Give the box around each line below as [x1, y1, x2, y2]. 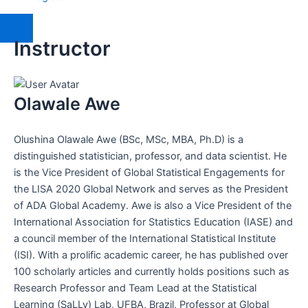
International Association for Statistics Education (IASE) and [14, 215, 293, 228]
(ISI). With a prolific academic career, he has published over [14, 248, 288, 261]
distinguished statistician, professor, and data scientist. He [14, 149, 287, 162]
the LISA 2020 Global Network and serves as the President [14, 182, 288, 195]
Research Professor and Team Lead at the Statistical [14, 281, 256, 294]
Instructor [14, 36, 111, 61]
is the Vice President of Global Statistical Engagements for [14, 166, 285, 179]
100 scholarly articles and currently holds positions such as [14, 265, 289, 278]
